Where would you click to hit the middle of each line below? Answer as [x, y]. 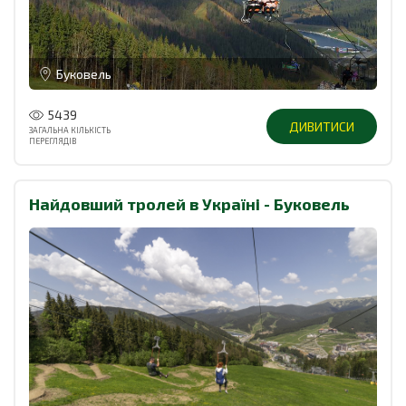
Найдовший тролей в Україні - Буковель [189, 203]
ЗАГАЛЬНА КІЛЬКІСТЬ [70, 130]
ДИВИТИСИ [322, 127]
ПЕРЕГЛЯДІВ [53, 140]
